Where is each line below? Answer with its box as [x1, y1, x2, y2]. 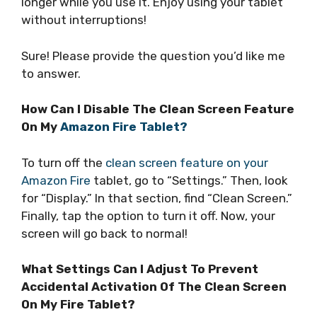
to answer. [21, 66, 81, 81]
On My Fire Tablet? [21, 297, 135, 312]
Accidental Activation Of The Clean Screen [21, 279, 287, 294]
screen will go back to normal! [21, 226, 188, 241]
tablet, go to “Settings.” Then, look [91, 173, 288, 188]
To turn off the [21, 155, 105, 170]
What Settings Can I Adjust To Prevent [21, 262, 258, 277]
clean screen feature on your [105, 155, 268, 170]
